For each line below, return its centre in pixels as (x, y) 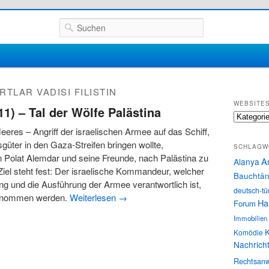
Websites (248, 116)
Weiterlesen (94, 197)
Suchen (74, 24)
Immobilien (250, 218)
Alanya (246, 161)
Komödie (248, 232)
